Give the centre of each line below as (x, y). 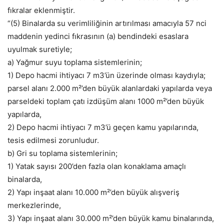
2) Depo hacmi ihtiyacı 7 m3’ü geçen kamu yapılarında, (103, 127)
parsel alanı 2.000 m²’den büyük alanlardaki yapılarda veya (110, 88)
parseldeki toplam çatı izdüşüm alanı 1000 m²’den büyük (106, 101)
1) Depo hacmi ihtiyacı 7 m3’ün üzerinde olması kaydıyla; (106, 75)
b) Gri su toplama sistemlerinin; (62, 153)
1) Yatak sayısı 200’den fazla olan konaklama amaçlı (97, 166)
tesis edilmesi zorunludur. (53, 140)
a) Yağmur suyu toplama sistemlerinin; (75, 62)
